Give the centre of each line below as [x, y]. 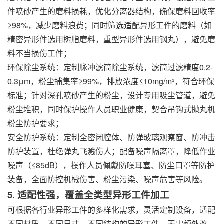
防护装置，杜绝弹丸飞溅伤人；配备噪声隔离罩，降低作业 [111, 151]
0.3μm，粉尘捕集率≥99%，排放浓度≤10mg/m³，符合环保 [111, 81]
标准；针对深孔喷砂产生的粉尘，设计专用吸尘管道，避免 [111, 95]
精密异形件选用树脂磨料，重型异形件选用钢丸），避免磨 [111, 39]
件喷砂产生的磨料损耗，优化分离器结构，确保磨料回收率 [111, 11]
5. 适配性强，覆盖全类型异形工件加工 [88, 195]
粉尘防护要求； [35, 123]
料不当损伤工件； [39, 53]
